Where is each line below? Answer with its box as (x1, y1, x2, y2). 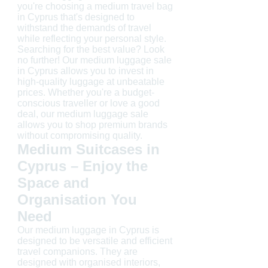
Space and (17, 174, 89, 191)
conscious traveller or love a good (17, 98, 160, 108)
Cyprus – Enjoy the (17, 157, 148, 174)
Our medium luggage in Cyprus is (17, 224, 159, 235)
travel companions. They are (17, 246, 138, 257)
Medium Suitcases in (17, 141, 160, 157)
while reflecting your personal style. (17, 33, 166, 44)
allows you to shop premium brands (17, 119, 167, 130)
